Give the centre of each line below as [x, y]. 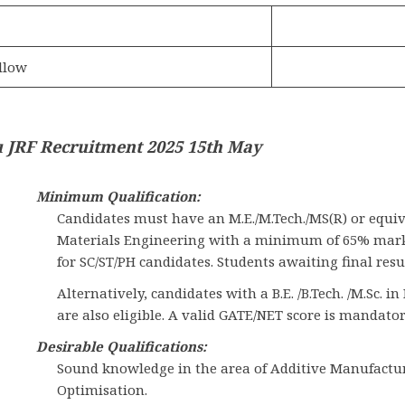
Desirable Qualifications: [122, 346]
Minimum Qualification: [119, 196]
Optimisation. [102, 390]
